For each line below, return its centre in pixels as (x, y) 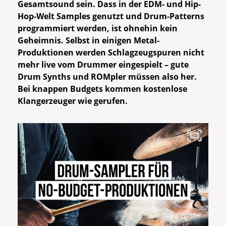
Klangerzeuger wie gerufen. (73, 101)
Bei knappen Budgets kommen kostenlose (102, 89)
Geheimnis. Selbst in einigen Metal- (89, 41)
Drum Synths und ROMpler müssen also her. (107, 77)
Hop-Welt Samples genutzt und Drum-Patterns (111, 16)
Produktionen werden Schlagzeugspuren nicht (111, 53)
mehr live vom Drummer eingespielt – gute (103, 65)
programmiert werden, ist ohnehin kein (98, 29)
